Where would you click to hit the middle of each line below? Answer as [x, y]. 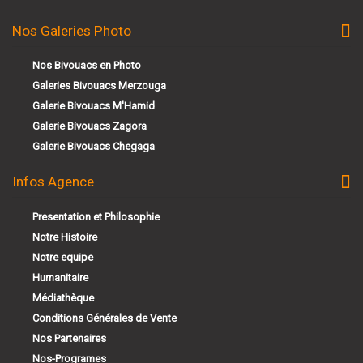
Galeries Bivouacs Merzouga [99, 86]
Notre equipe [63, 258]
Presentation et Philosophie [96, 217]
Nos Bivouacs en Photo [87, 66]
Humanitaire [60, 278]
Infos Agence [53, 182]
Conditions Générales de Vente [105, 318]
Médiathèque [63, 298]
